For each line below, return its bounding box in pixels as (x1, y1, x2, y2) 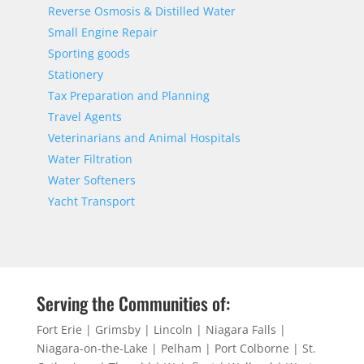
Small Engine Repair (47, 24, 158, 40)
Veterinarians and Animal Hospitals (47, 130, 240, 145)
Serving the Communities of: (36, 290, 230, 316)
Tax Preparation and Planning (47, 88, 210, 103)
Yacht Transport (47, 193, 135, 209)
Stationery (47, 67, 103, 82)
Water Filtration (47, 151, 132, 167)
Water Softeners (47, 172, 136, 188)
